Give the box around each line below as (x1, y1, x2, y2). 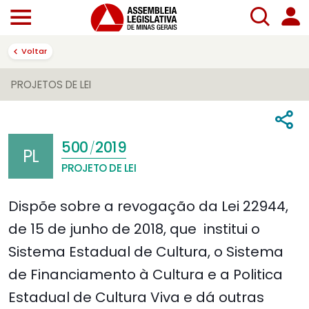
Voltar (21, 45, 48, 57)
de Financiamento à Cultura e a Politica (8, 265, 283, 285)
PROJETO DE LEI (61, 161, 136, 176)
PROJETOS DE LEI (11, 77, 91, 92)
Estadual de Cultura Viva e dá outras (8, 288, 264, 308)
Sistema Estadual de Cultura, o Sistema (8, 242, 283, 262)
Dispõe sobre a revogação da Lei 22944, (8, 197, 288, 217)
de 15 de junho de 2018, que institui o (8, 219, 260, 239)
